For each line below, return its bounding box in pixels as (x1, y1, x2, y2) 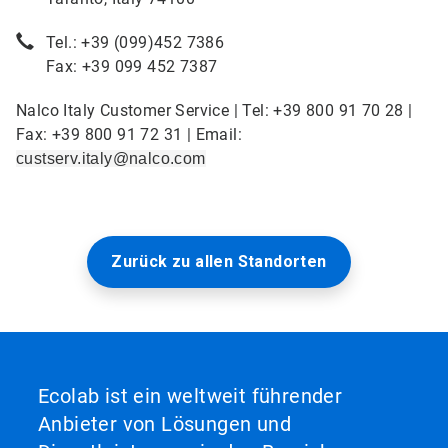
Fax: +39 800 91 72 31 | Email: (16, 125, 242, 144)
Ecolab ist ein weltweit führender (38, 384, 343, 408)
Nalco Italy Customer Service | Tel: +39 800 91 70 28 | (16, 101, 413, 120)
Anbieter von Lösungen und (38, 412, 291, 436)
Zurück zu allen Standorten (111, 252, 327, 271)
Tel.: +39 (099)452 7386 (46, 33, 225, 52)
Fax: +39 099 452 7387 (46, 57, 218, 76)
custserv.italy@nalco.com (16, 150, 206, 167)
